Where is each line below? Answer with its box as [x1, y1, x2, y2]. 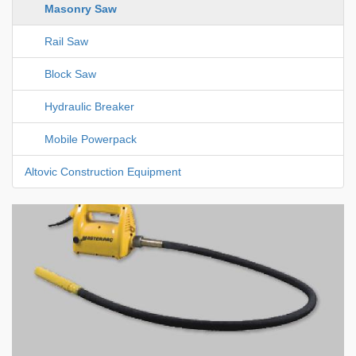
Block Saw [44, 68, 96, 81]
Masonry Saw [44, 2, 117, 16]
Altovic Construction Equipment [25, 165, 181, 179]
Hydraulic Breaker [44, 100, 134, 114]
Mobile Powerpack [44, 133, 137, 146]
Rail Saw [44, 35, 88, 48]
